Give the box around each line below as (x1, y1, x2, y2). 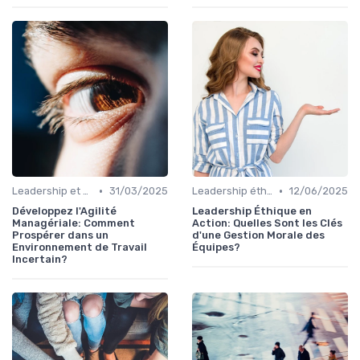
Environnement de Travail (12, 241, 147, 254)
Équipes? (192, 241, 240, 254)
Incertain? (12, 253, 67, 266)
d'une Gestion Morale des (192, 229, 325, 242)
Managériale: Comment (12, 217, 135, 230)
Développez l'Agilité (12, 205, 117, 218)
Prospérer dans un (12, 229, 108, 242)
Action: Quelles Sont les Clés (192, 217, 342, 230)
